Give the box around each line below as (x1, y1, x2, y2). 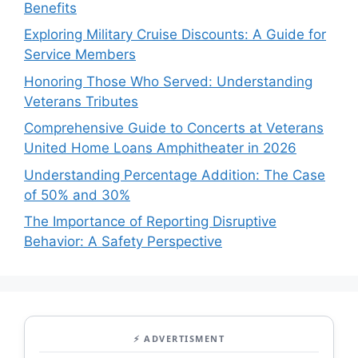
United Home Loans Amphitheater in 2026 (24, 140, 296, 157)
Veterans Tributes (24, 93, 138, 109)
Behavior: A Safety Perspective (24, 233, 222, 250)
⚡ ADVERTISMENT (133, 332, 225, 345)
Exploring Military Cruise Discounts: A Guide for (24, 26, 326, 43)
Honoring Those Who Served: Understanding (24, 73, 312, 89)
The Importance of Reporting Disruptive (24, 213, 276, 230)
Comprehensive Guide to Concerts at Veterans (24, 120, 324, 137)
